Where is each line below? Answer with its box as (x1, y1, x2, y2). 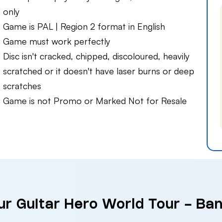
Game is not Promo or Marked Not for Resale (3, 95, 187, 107)
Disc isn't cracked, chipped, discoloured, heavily (3, 51, 189, 62)
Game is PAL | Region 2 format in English (3, 21, 165, 32)
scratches (3, 80, 41, 92)
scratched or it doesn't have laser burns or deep (3, 65, 194, 77)
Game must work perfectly (3, 36, 110, 47)
